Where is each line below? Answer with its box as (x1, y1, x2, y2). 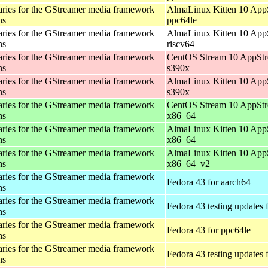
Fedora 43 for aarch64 (167, 176, 251, 187)
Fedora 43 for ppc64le (167, 224, 251, 235)
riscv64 (167, 38, 194, 49)
